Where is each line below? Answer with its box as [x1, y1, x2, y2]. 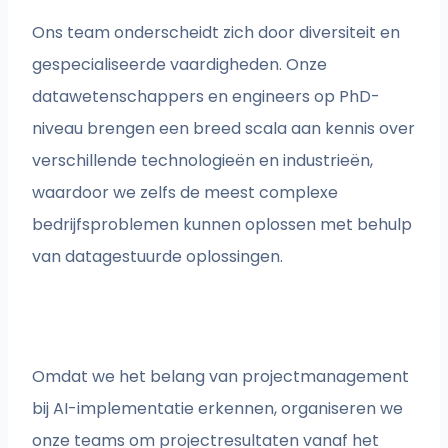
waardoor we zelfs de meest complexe [32, 181, 339, 205]
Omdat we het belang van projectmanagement [32, 365, 410, 389]
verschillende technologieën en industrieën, [32, 149, 374, 173]
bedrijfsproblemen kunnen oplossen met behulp [32, 213, 413, 237]
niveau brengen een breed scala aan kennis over [32, 117, 416, 141]
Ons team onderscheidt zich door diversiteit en [32, 21, 401, 45]
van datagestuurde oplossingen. [32, 245, 284, 269]
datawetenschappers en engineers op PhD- [32, 85, 381, 109]
